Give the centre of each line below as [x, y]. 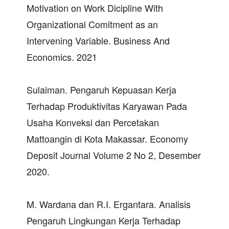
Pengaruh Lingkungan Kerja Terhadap [104, 220]
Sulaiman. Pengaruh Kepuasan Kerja [101, 89]
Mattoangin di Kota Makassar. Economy [107, 138]
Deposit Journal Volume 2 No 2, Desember [114, 155]
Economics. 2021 [62, 56]
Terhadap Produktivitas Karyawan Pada [107, 106]
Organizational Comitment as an [92, 24]
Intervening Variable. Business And [98, 40]
